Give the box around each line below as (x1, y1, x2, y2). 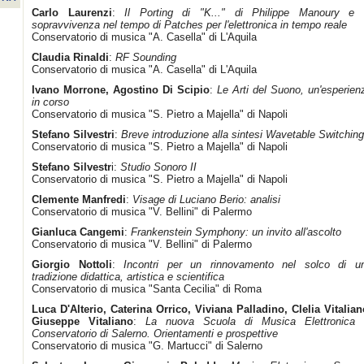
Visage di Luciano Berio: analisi (132, 193, 280, 206)
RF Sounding (112, 51, 176, 63)
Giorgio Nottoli (32, 258, 112, 271)
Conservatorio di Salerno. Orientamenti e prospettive (32, 327, 278, 340)
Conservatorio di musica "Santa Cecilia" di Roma (32, 283, 262, 295)
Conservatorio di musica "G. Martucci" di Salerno (32, 340, 262, 352)
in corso (32, 96, 69, 108)
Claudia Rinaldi (32, 51, 109, 63)
